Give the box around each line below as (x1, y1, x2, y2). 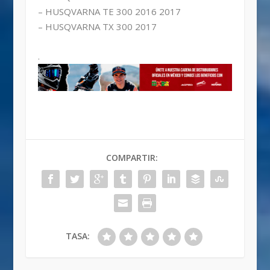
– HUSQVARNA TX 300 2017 (37, 20, 157, 33)
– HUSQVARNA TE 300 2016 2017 (37, 5, 181, 18)
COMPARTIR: (105, 152, 158, 164)
